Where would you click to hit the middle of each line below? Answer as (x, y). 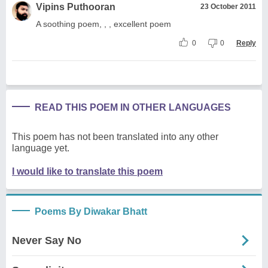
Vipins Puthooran (76, 7)
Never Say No (47, 240)
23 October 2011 (228, 6)
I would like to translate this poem (87, 171)
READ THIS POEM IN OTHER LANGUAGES (133, 107)
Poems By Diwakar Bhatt (91, 211)
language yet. (41, 148)
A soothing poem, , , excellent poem (103, 24)
